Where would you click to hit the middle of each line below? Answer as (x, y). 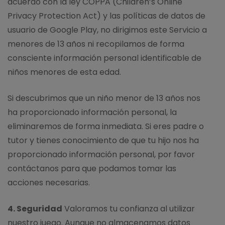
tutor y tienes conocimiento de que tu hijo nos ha (103, 140)
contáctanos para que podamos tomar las (92, 168)
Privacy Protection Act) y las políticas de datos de (106, 16)
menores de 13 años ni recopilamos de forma (96, 44)
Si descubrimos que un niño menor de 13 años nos (104, 98)
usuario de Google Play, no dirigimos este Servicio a (107, 30)
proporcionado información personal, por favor (101, 154)
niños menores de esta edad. (64, 72)
